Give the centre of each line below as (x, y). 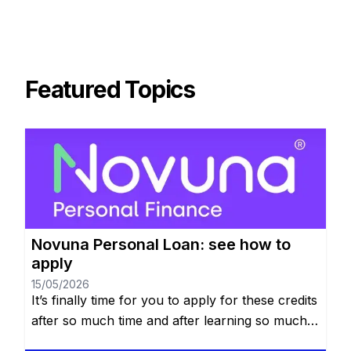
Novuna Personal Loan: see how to (161, 244)
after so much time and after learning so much (169, 320)
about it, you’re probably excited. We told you (168, 340)
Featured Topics (110, 89)
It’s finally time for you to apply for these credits (174, 300)
